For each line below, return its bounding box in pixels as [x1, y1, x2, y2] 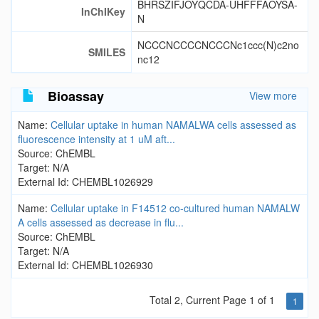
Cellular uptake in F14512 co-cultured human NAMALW [51, 201, 300, 215]
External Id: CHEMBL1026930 [18, 258, 153, 272]
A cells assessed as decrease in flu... [18, 215, 184, 229]
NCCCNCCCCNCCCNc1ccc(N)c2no [137, 38, 299, 52]
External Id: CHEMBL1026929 [18, 174, 153, 189]
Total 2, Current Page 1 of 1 [150, 293, 275, 307]
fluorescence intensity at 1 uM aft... [18, 132, 175, 146]
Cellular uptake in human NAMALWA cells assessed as [51, 117, 296, 132]
